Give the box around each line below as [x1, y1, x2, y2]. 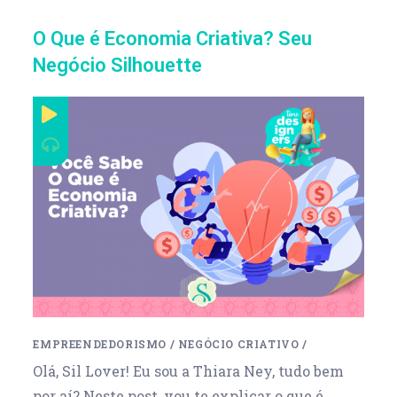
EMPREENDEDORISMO [33, 336, 167, 351]
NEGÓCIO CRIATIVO [177, 336, 300, 351]
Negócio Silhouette [33, 54, 203, 76]
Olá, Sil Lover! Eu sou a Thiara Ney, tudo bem [33, 361, 345, 380]
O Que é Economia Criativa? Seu [33, 27, 313, 50]
